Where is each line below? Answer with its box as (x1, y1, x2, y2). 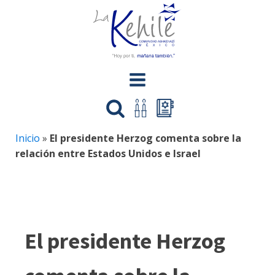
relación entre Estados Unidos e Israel (15, 147, 201, 160)
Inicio (15, 131, 40, 145)
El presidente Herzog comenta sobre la (50, 131, 241, 145)
